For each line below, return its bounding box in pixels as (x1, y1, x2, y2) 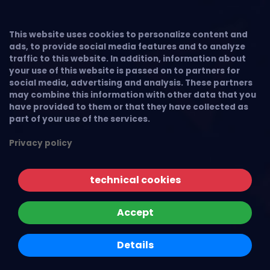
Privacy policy (9, 137, 72, 149)
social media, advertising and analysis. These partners (9, 77, 253, 89)
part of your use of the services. (9, 113, 150, 125)
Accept (116, 206, 154, 219)
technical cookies (89, 173, 181, 187)
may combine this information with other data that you (9, 89, 256, 101)
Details (116, 238, 154, 252)
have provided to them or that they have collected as (9, 101, 248, 113)
